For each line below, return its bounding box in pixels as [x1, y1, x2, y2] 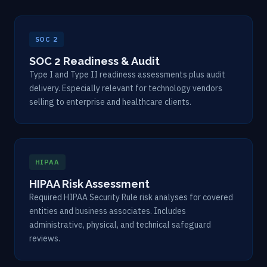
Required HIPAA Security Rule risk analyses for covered [29, 191, 233, 203]
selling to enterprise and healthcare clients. [29, 96, 191, 107]
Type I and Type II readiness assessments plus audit [29, 69, 225, 80]
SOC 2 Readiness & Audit [29, 54, 160, 67]
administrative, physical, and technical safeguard [29, 219, 211, 230]
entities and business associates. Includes [29, 205, 186, 216]
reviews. [29, 232, 60, 244]
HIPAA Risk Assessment [29, 177, 150, 190]
